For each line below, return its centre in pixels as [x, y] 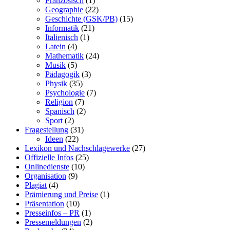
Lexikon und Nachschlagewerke [77, 148]
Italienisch [62, 37]
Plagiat [36, 185]
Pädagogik [62, 74]
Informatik [62, 28]
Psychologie [65, 92]
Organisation [45, 176]
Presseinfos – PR [52, 213]
